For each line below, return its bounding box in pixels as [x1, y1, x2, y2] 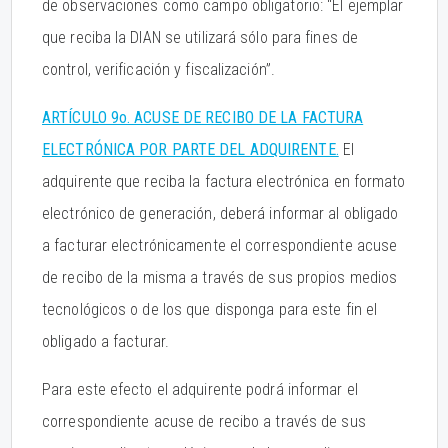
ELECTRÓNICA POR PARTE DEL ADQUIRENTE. [42, 140, 339, 159]
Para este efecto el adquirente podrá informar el [42, 380, 358, 399]
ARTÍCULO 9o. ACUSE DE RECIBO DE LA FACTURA [42, 108, 364, 127]
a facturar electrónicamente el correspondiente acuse [42, 236, 398, 255]
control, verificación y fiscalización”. [42, 60, 275, 79]
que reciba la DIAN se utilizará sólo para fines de [42, 28, 359, 47]
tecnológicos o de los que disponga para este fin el [42, 300, 378, 319]
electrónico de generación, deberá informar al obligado [42, 204, 399, 223]
